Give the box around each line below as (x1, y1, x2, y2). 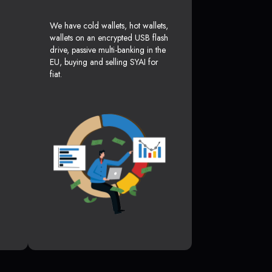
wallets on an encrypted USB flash (50, 32, 168, 44)
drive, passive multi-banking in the (50, 44, 166, 56)
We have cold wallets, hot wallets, (50, 19, 168, 32)
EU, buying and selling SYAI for (50, 56, 158, 69)
